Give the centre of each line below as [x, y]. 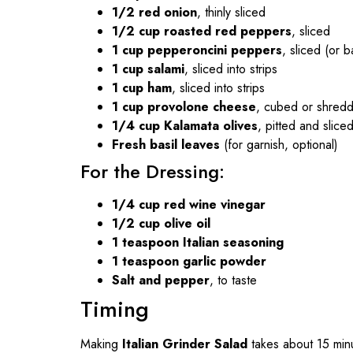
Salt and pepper [161, 280]
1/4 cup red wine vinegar [189, 204]
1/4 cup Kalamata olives [185, 125]
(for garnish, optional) [279, 144]
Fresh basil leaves [166, 144]
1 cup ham [142, 87]
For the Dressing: [152, 171]
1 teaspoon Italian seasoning [198, 242]
